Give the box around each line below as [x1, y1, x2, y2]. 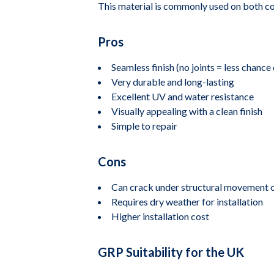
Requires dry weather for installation [111, 196, 263, 207]
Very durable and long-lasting [111, 76, 234, 87]
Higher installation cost [111, 210, 209, 222]
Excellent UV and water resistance [111, 91, 254, 102]
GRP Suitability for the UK [98, 245, 244, 259]
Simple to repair [111, 120, 177, 131]
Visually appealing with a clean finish [111, 105, 262, 117]
